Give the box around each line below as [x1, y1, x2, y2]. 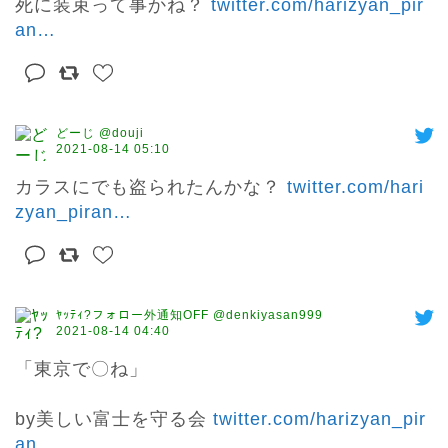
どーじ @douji [56, 126, 144, 141]
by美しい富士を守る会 [15, 409, 213, 430]
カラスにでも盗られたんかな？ [15, 177, 287, 198]
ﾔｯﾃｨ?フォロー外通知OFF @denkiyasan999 [56, 308, 323, 323]
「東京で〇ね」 [15, 359, 148, 380]
